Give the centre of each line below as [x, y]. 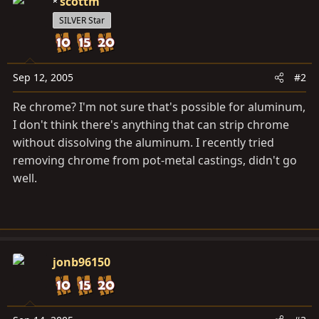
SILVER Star [82, 20]
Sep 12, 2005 [43, 77]
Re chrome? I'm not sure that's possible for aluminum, [159, 107]
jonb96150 [82, 262]
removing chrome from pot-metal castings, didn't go [155, 160]
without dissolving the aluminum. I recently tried [143, 142]
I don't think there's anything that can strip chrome [151, 125]
